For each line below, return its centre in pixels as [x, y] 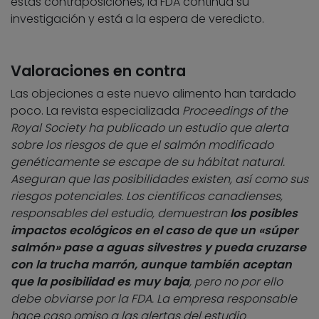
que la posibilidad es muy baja [100, 282]
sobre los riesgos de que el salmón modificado [142, 145]
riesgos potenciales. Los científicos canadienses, [147, 197]
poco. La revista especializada [96, 111]
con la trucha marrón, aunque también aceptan [151, 265]
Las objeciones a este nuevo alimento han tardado [153, 94]
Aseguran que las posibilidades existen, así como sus [159, 179]
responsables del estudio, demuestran [120, 214]
